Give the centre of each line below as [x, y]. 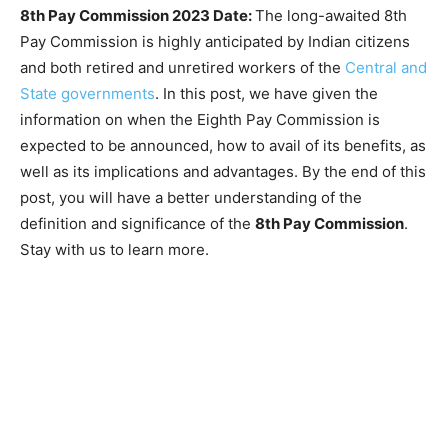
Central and [386, 67]
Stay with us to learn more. [114, 249]
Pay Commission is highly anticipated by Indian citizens [215, 41]
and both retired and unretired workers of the [182, 67]
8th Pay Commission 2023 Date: [137, 15]
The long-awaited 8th [331, 15]
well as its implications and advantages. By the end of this [223, 171]
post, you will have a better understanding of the [191, 197]
